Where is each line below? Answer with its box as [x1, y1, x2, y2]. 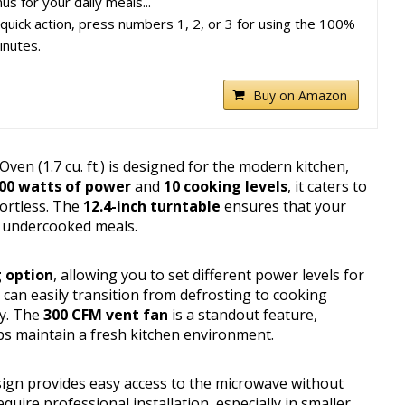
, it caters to [287, 176, 367, 197]
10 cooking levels [164, 176, 287, 197]
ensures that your [221, 196, 346, 217]
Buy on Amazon [253, 87, 348, 105]
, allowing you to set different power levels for [53, 265, 364, 286]
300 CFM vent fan [43, 305, 168, 325]
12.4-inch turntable [83, 196, 221, 217]
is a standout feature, [168, 305, 317, 325]
